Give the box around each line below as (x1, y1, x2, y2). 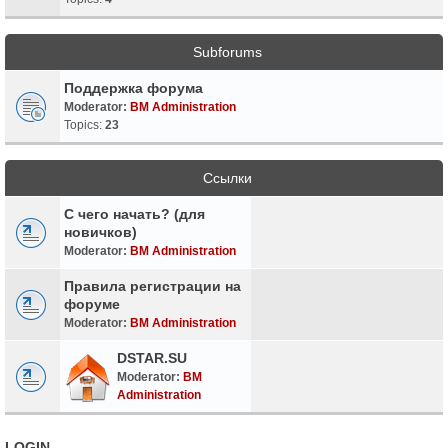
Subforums (193, 43, 262, 60)
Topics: (64, 117, 105, 132)
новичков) (64, 223, 137, 240)
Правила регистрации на (64, 277, 241, 294)
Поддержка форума (64, 79, 203, 96)
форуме (64, 295, 120, 312)
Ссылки (203, 169, 252, 186)
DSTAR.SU (117, 349, 187, 366)
